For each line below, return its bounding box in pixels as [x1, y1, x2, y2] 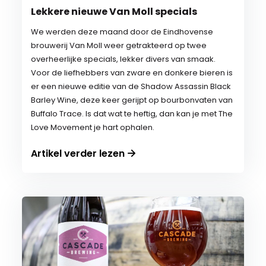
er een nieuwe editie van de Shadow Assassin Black [31, 81, 232, 92]
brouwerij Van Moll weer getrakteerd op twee [31, 40, 207, 51]
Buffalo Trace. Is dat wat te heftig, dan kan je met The [31, 108, 233, 119]
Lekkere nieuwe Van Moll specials [31, 5, 198, 18]
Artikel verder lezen [31, 147, 125, 160]
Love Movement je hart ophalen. [31, 122, 155, 133]
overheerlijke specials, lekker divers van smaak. [31, 53, 216, 65]
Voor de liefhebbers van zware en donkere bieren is [31, 67, 233, 78]
